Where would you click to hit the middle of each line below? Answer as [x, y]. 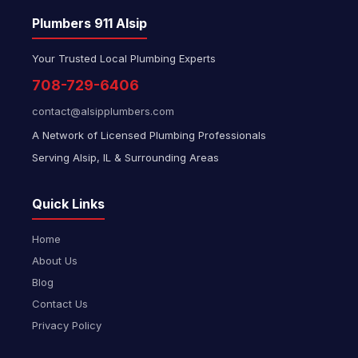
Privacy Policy [67, 325]
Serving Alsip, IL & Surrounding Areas [125, 157]
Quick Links [68, 204]
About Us [55, 261]
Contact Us [60, 304]
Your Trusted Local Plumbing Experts [124, 58]
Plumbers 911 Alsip [89, 23]
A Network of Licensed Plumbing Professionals [149, 135]
